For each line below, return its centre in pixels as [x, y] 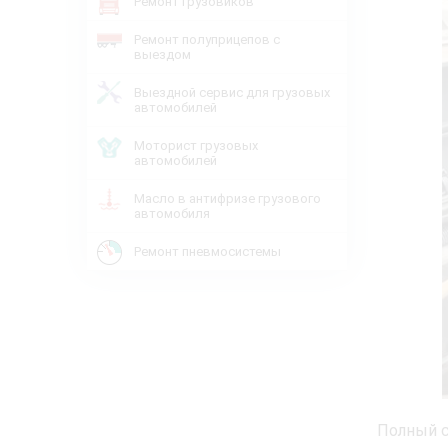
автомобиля [172, 213]
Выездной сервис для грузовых [232, 92]
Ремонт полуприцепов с [207, 39]
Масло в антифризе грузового [227, 198]
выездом [162, 54]
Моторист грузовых [196, 145]
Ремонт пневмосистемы [207, 251]
